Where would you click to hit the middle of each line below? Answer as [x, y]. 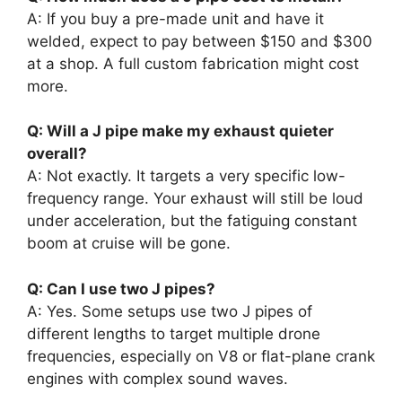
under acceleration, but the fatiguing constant [192, 221]
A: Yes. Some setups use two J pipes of [170, 311]
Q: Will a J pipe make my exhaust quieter [180, 131]
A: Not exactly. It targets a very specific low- [186, 176]
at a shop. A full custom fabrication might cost [193, 63]
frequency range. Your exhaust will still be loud [195, 198]
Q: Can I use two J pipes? [121, 288]
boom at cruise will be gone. [129, 243]
